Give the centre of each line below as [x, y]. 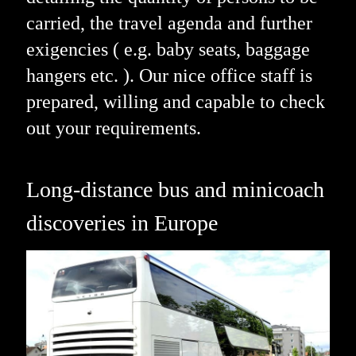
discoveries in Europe [122, 223]
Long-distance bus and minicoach [175, 190]
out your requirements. [113, 128]
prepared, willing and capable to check [175, 102]
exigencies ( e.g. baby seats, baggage [168, 50]
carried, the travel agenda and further [169, 23]
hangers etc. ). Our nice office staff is [169, 76]
